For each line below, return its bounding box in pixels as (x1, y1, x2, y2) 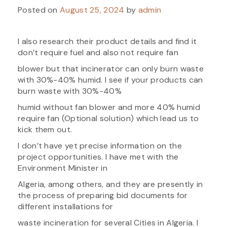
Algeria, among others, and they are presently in (18, 178, 203, 190)
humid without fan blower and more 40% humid (18, 101, 200, 112)
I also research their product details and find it (18, 35, 197, 47)
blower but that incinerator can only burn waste (18, 63, 204, 74)
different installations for (18, 201, 113, 212)
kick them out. (18, 124, 72, 135)
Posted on (18, 4, 60, 15)
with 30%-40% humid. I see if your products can (18, 74, 203, 85)
